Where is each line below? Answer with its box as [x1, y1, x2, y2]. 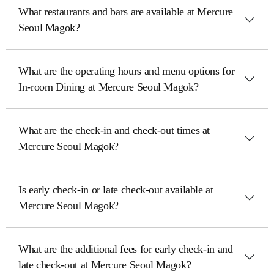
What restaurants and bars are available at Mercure [18, 6, 233, 18]
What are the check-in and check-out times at [18, 124, 210, 136]
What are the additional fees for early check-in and [18, 243, 233, 255]
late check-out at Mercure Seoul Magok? [18, 259, 191, 271]
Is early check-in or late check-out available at [18, 183, 213, 196]
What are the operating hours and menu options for [18, 65, 235, 77]
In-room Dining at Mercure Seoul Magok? [18, 81, 199, 93]
